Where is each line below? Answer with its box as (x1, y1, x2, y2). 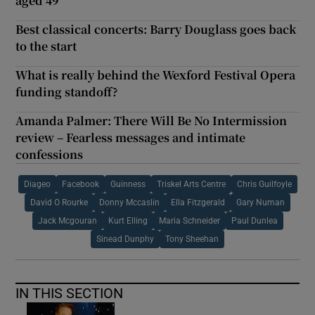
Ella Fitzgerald (171, 198, 225, 207)
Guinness (110, 179, 146, 188)
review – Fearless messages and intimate (15, 129, 246, 146)
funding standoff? (15, 83, 119, 100)
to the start (15, 37, 77, 54)
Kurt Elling (108, 216, 148, 225)
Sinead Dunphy (96, 234, 154, 243)
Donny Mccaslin (99, 198, 160, 207)
